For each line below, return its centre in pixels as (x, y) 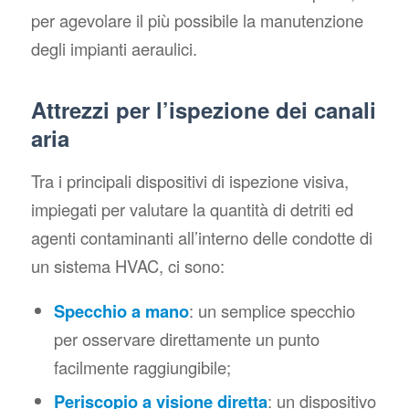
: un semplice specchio (272, 311)
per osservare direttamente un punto (186, 339)
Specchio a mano (121, 311)
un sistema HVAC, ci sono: (127, 265)
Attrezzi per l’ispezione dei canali (203, 110)
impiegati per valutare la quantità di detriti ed (192, 209)
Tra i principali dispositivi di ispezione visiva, (189, 180)
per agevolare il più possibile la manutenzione (197, 21)
